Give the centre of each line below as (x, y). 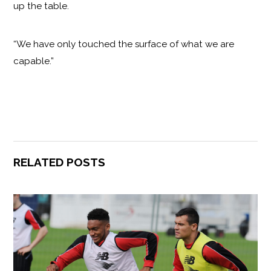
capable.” (34, 61)
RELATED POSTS (60, 162)
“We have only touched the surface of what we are (124, 44)
